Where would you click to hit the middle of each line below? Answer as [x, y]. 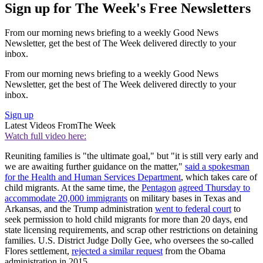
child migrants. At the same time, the [73, 188]
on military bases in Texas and [184, 198]
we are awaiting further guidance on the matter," [95, 167]
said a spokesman [217, 167]
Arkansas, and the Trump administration [80, 209]
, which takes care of [219, 177]
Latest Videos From [41, 126]
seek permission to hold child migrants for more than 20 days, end [126, 220]
